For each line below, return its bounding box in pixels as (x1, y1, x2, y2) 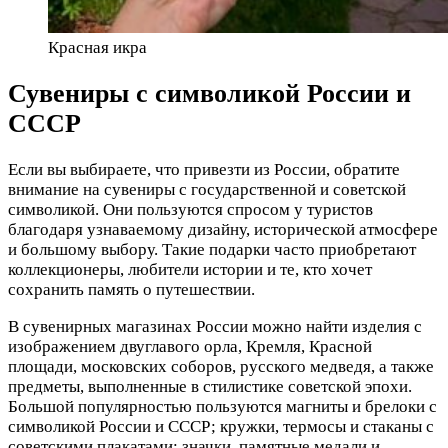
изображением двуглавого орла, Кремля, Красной (8, 336, 372, 356)
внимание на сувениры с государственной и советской (8, 179, 406, 199)
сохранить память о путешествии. (8, 279, 255, 299)
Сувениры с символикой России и (8, 78, 411, 108)
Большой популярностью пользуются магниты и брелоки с (8, 396, 437, 416)
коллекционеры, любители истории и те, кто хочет (8, 259, 372, 279)
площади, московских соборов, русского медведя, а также (8, 356, 434, 376)
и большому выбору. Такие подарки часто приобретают (8, 239, 416, 259)
